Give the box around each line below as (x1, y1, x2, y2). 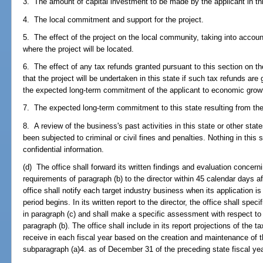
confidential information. (23, 144, 104, 154)
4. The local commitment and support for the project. (23, 15, 204, 24)
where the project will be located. (23, 44, 134, 53)
